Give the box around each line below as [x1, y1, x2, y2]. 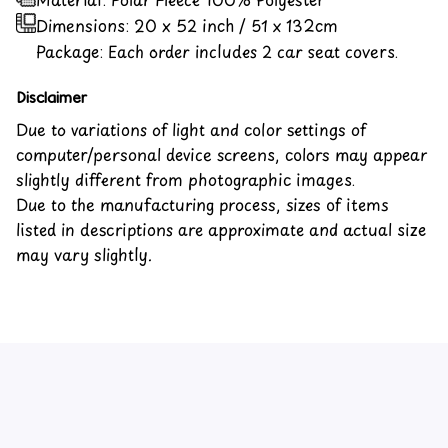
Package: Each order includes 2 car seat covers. [36, 38, 398, 63]
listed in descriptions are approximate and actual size [16, 216, 426, 241]
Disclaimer [16, 88, 87, 108]
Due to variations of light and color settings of [16, 116, 366, 141]
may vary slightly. [16, 241, 152, 266]
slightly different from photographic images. [16, 166, 355, 191]
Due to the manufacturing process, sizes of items [16, 191, 388, 216]
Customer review [102, 395, 346, 438]
